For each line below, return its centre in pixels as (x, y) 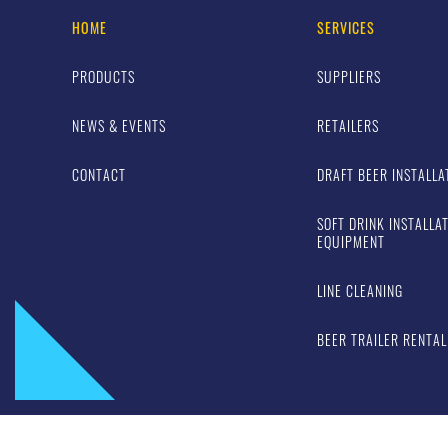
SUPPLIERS (348, 76)
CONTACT (99, 174)
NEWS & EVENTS (119, 125)
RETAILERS (347, 125)
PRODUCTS (103, 76)
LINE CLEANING (359, 290)
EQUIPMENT (350, 241)
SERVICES (345, 27)
